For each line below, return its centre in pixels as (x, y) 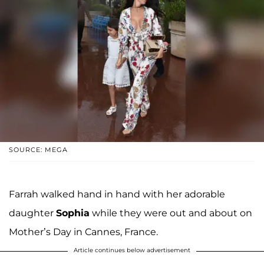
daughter (32, 213)
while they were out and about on (171, 213)
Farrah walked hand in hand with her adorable (117, 194)
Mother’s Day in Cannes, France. (85, 232)
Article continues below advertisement (132, 250)
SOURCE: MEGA (38, 150)
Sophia (73, 213)
